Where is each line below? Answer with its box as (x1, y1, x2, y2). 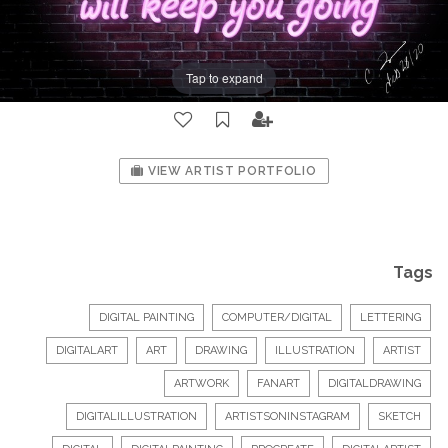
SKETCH (378, 409, 421, 423)
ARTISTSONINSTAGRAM (225, 409, 350, 423)
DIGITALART (56, 343, 118, 357)
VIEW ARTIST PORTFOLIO (144, 163, 317, 178)
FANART (257, 376, 300, 390)
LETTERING (360, 310, 421, 324)
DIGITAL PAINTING (99, 310, 194, 324)
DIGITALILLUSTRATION (76, 409, 197, 423)
